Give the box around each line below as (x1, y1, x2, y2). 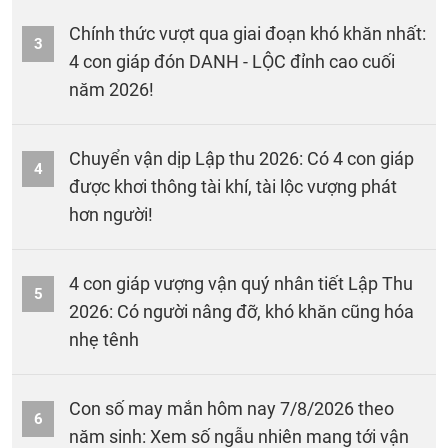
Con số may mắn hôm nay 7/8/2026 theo (69, 397, 394, 419)
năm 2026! (69, 78, 154, 100)
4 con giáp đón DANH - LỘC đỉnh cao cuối (69, 50, 395, 72)
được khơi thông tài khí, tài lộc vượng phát (69, 175, 397, 197)
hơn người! (69, 203, 153, 225)
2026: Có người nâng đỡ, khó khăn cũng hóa (69, 300, 414, 322)
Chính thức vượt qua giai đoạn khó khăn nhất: (69, 22, 426, 44)
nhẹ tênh (69, 328, 139, 350)
